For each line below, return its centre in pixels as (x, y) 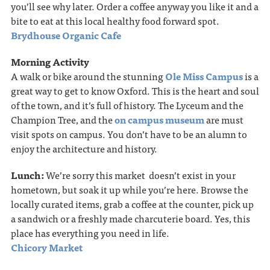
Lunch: (28, 175)
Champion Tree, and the (62, 120)
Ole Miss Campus (204, 76)
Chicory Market (46, 247)
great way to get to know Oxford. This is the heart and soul (135, 91)
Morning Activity (50, 62)
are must (224, 120)
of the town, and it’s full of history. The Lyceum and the (127, 105)
